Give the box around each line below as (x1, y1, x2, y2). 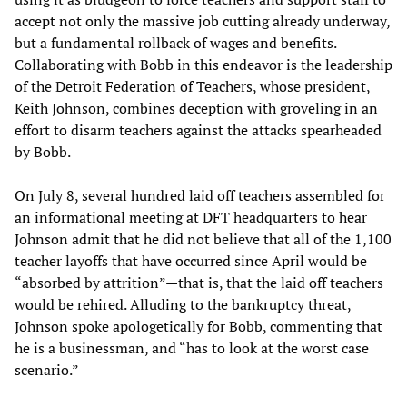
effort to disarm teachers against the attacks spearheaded (15, 120, 382, 141)
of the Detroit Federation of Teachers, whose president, (15, 76, 370, 97)
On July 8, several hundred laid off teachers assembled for (15, 185, 385, 206)
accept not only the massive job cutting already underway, (15, 11, 390, 32)
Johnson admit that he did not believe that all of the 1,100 (15, 229, 392, 250)
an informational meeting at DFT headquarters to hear (15, 207, 367, 228)
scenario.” (15, 360, 82, 381)
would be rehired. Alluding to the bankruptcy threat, (15, 294, 351, 315)
